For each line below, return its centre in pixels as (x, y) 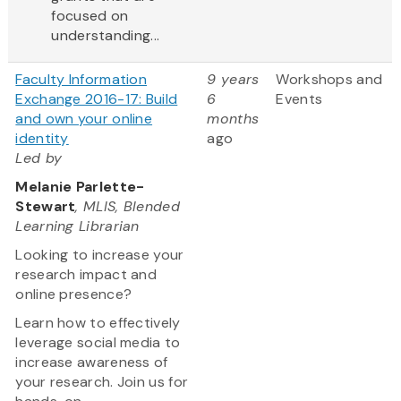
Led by (39, 158)
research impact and (86, 275)
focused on (90, 16)
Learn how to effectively (98, 323)
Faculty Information (81, 80)
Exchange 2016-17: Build (97, 99)
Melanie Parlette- (80, 187)
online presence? (76, 294)
